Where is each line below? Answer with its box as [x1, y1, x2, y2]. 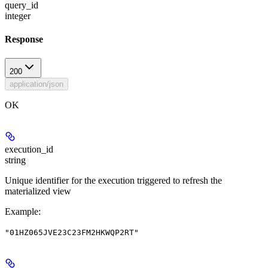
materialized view [5, 185, 71, 196]
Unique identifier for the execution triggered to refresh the [5, 175, 222, 185]
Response [5, 34, 43, 45]
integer [5, 11, 31, 22]
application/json [10, 79, 63, 89]
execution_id [5, 144, 53, 154]
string [5, 154, 26, 165]
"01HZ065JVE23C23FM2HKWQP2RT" [5, 227, 139, 237]
